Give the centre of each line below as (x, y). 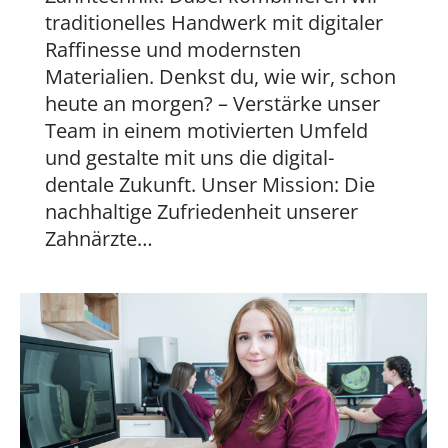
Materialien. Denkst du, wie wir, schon (220, 77)
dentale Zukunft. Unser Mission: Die (210, 185)
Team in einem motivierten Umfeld (206, 131)
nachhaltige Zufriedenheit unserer (201, 212)
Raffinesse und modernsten (173, 50)
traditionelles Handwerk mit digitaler (214, 23)
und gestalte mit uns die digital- (189, 158)
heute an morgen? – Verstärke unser (212, 104)
